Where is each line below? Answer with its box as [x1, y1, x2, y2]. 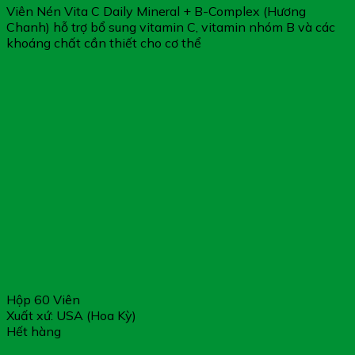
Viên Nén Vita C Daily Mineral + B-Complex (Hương [6, 3, 306, 20]
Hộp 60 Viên [6, 292, 80, 308]
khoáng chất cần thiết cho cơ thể [6, 35, 201, 52]
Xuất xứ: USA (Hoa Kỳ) [6, 307, 136, 324]
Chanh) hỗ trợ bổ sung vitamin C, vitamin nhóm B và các [6, 19, 335, 36]
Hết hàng [6, 323, 61, 340]
